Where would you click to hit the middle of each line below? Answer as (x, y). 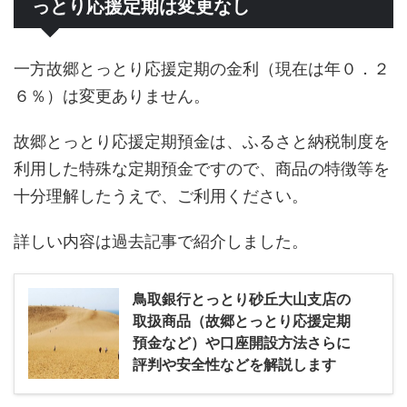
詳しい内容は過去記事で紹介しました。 (161, 242)
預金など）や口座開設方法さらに (242, 343)
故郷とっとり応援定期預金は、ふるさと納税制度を (202, 142)
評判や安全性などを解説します (234, 365)
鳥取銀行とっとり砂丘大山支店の (242, 299)
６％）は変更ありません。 (112, 96)
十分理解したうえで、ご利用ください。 (161, 196)
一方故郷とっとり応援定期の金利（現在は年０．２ (202, 69)
